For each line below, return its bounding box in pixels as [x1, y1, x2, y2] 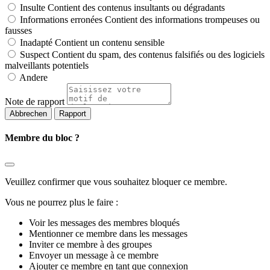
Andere [19, 72, 48, 83]
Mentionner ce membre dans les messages [29, 228, 187, 239]
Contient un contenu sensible [55, 37, 165, 48]
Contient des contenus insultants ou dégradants [48, 2, 225, 13]
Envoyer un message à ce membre [29, 250, 159, 261]
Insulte [20, 2, 45, 13]
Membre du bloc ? [5, 132, 80, 143]
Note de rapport [5, 96, 64, 107]
